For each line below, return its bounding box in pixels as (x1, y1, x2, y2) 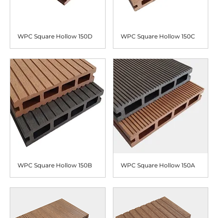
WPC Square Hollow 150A (120, 162, 195, 169)
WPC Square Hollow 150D (18, 32, 92, 40)
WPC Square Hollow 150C (120, 32, 195, 40)
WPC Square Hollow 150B (18, 162, 92, 169)
